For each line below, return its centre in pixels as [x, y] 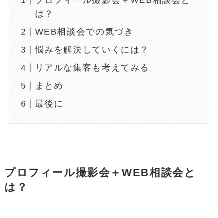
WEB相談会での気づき [84, 32]
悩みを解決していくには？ [92, 50]
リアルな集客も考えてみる [92, 68]
